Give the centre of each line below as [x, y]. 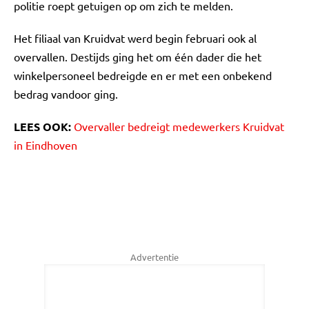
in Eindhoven [46, 145]
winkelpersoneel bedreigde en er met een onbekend [143, 75]
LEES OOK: [44, 127]
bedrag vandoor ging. [67, 94]
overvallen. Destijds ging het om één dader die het [138, 57]
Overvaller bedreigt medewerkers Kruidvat [179, 126]
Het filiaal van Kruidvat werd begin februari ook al [135, 38]
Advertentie [154, 257]
